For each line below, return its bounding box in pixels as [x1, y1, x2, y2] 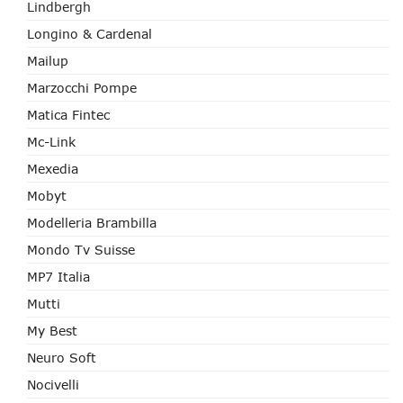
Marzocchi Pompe [27, 80, 137, 95]
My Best [27, 323, 77, 338]
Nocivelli [27, 377, 79, 392]
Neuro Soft [27, 350, 96, 365]
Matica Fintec [27, 107, 110, 122]
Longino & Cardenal [27, 26, 152, 41]
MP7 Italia [27, 269, 90, 284]
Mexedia [27, 161, 78, 176]
